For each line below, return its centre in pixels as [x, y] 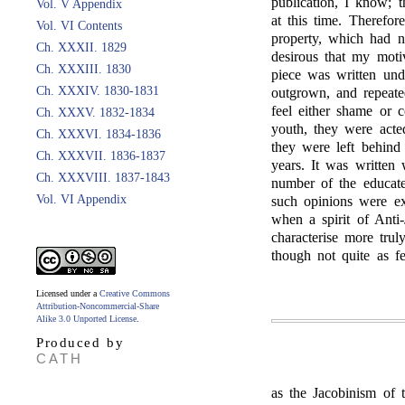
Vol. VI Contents [79, 26]
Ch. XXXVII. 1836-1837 [101, 156]
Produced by [80, 343]
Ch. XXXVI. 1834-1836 [99, 134]
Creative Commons [135, 293]
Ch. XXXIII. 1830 [84, 69]
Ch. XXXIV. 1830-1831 [98, 91]
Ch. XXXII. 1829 [81, 47]
